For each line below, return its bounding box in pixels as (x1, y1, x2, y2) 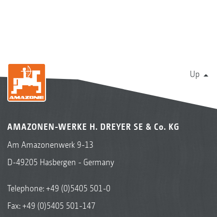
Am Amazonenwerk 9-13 (7, 139, 93, 150)
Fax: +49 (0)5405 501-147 (7, 201, 95, 211)
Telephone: (7, 183, 46, 193)
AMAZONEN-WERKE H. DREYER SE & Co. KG (7, 122, 179, 132)
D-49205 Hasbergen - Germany (7, 157, 114, 167)
